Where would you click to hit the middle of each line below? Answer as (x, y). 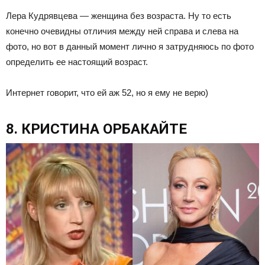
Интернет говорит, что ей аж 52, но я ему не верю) (107, 93)
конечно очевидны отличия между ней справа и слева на (122, 31)
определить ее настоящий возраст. (77, 62)
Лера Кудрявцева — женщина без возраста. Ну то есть (119, 16)
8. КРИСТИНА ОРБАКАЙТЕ (96, 129)
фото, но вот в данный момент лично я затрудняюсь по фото (130, 47)
